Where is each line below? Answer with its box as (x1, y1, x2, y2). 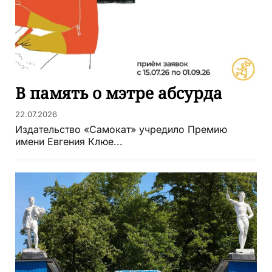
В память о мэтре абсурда (15, 82, 222, 104)
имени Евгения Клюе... (15, 135, 123, 148)
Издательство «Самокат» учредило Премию (15, 123, 227, 136)
